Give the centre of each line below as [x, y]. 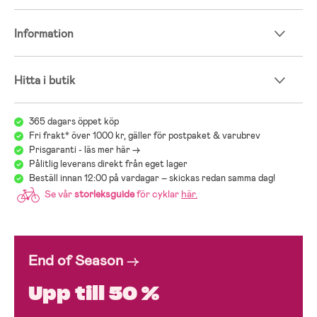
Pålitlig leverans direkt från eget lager [108, 164]
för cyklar [158, 194]
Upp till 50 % [94, 293]
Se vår [58, 194]
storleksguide [104, 194]
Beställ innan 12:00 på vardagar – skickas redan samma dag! [152, 178]
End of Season [76, 261]
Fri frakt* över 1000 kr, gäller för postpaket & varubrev [145, 136]
